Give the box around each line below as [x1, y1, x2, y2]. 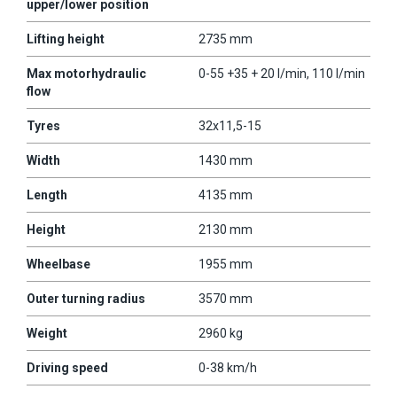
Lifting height [27, 31, 105, 46]
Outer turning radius [27, 291, 145, 306]
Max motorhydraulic [27, 66, 146, 81]
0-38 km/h [198, 360, 257, 375]
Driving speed [27, 360, 108, 375]
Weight [27, 325, 67, 340]
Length [27, 187, 67, 202]
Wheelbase [27, 256, 90, 271]
